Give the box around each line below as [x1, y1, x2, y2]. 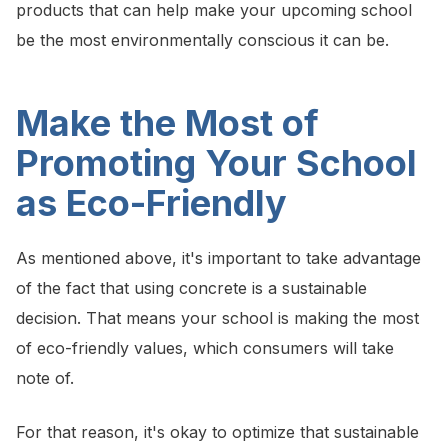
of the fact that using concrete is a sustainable [16, 278, 367, 299]
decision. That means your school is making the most [16, 308, 419, 329]
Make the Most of [16, 101, 319, 146]
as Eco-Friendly [16, 181, 287, 226]
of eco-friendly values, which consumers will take [16, 338, 394, 359]
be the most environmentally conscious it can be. [16, 30, 389, 51]
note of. [16, 368, 74, 389]
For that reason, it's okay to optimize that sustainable [16, 422, 419, 443]
